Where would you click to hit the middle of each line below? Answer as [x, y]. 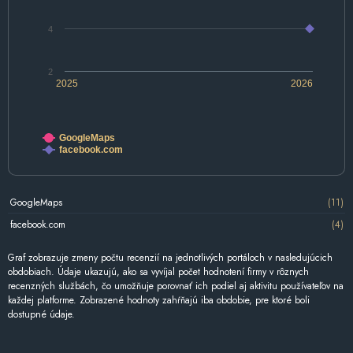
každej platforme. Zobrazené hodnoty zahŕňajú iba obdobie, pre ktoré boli [159, 301]
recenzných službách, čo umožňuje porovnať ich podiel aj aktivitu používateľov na [176, 286]
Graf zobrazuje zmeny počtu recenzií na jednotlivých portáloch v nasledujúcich [170, 258]
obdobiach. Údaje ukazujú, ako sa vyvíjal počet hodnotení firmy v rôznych [158, 272]
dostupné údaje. [41, 315]
